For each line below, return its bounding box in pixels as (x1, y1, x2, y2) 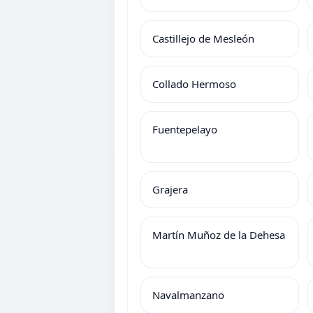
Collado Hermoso (152, 77, 236, 91)
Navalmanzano (152, 288, 224, 302)
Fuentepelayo (152, 122, 217, 136)
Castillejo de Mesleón (152, 31, 254, 45)
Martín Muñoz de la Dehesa (152, 228, 285, 242)
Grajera (152, 182, 188, 196)
